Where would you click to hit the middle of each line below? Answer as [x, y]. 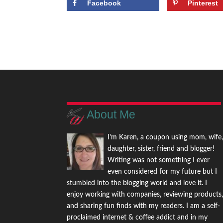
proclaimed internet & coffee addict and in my [137, 217]
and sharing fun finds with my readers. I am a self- [144, 206]
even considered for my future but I [163, 171]
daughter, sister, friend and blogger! [161, 149]
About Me [111, 114]
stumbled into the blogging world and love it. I [137, 183]
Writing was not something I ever [159, 160]
